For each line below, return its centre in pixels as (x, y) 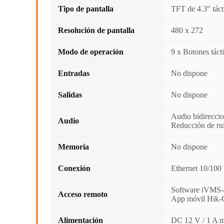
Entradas (74, 73)
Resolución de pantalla (96, 30)
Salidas (70, 95)
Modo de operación (91, 52)
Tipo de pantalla (86, 9)
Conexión (74, 168)
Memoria (73, 147)
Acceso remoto (83, 194)
